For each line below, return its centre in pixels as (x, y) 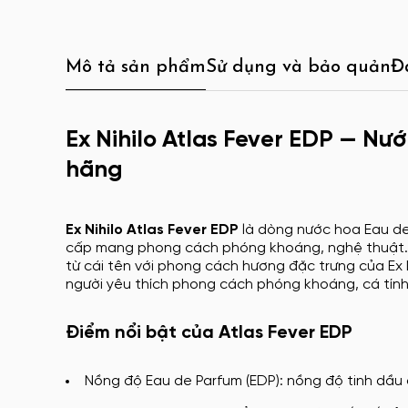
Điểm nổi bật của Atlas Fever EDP (209, 332)
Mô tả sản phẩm (136, 68)
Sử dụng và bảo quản (298, 68)
